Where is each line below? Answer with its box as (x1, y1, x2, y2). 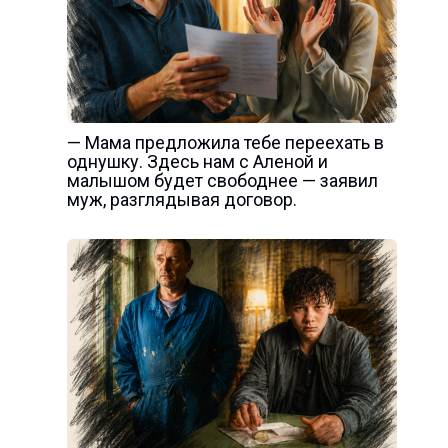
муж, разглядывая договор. (66, 189, 297, 210)
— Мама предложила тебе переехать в (66, 132, 384, 153)
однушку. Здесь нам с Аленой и (66, 151, 328, 172)
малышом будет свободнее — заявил (66, 170, 378, 191)
